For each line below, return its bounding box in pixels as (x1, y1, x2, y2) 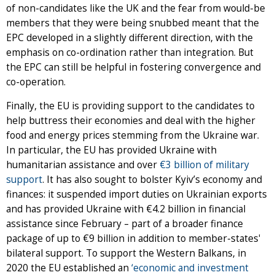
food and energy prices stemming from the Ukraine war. (6, 129, 259, 142)
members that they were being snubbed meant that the (6, 17, 259, 30)
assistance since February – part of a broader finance (6, 217, 243, 231)
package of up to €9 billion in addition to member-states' (6, 232, 260, 246)
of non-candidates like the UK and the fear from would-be (6, 2, 265, 15)
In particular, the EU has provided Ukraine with (6, 144, 217, 157)
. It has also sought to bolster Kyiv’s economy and (42, 173, 262, 187)
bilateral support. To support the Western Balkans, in (6, 247, 246, 260)
